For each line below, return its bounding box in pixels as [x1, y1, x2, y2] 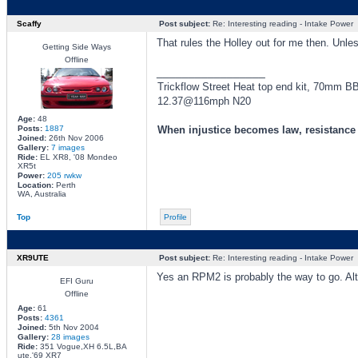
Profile [163, 213, 187, 221]
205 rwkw [46, 171, 82, 180]
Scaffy [16, 19, 42, 28]
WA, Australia [17, 189, 66, 198]
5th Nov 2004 [46, 323, 99, 332]
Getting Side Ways [42, 42, 111, 51]
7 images [50, 143, 85, 152]
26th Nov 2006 [46, 133, 104, 142]
